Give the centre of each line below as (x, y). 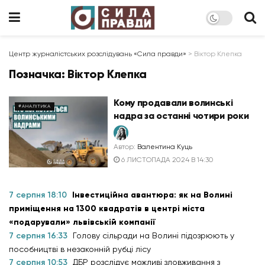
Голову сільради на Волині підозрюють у (153, 235)
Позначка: (38, 74)
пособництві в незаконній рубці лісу (80, 249)
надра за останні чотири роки (181, 116)
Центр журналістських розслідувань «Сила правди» (98, 54)
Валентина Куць (165, 147)
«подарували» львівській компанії (82, 222)
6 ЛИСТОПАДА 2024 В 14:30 (167, 160)
